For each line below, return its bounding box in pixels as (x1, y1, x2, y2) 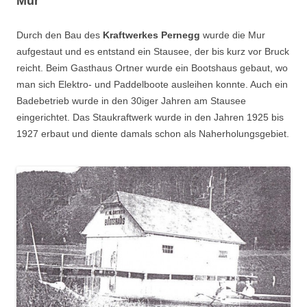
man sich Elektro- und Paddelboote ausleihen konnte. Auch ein (16, 78, 288, 90)
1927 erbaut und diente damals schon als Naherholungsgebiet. (16, 127, 289, 139)
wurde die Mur (200, 29, 265, 40)
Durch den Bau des (16, 29, 103, 40)
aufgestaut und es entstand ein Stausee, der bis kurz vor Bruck (16, 45, 289, 57)
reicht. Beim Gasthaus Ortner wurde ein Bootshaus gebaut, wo (16, 62, 288, 73)
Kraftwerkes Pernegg (103, 29, 200, 40)
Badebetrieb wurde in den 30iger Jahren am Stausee (16, 95, 246, 106)
